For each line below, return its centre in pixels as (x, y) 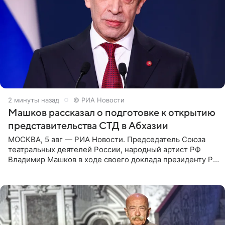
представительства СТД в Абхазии (88, 126)
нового (21, 179)
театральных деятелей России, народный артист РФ (104, 149)
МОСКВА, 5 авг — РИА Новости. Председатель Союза (107, 139)
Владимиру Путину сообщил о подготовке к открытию (108, 169)
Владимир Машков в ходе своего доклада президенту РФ (114, 159)
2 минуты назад (34, 100)
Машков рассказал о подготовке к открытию (112, 113)
